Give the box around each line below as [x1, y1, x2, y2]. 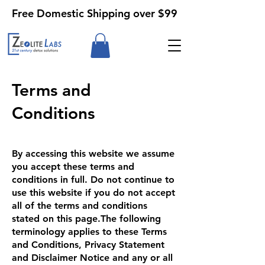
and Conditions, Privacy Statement [12, 238, 164, 250]
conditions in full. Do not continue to [12, 173, 174, 185]
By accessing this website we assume [12, 147, 174, 159]
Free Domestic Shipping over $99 [12, 7, 177, 20]
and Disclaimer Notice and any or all [12, 251, 173, 263]
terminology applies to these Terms [12, 225, 167, 237]
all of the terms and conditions [12, 199, 147, 211]
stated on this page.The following [12, 212, 161, 224]
